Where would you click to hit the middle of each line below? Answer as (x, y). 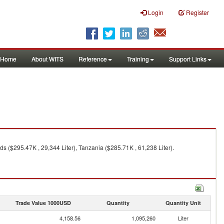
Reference (93, 59)
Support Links (188, 59)
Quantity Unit (183, 203)
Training (138, 59)
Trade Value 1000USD (43, 203)
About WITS (47, 59)
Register (197, 12)
